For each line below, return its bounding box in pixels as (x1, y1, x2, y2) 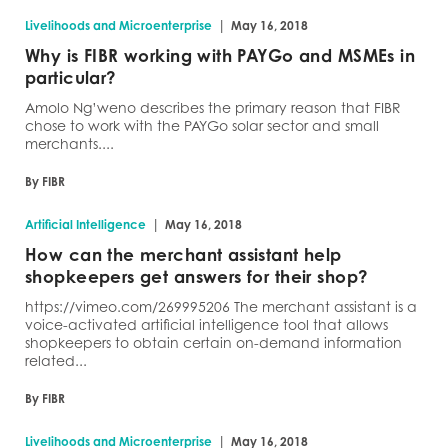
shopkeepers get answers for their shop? (25, 266, 369, 287)
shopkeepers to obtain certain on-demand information (25, 334, 402, 351)
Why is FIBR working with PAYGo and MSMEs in (25, 45, 416, 66)
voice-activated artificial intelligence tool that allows (25, 316, 388, 333)
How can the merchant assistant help (25, 244, 342, 265)
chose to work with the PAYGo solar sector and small (25, 117, 379, 134)
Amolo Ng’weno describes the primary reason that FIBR (25, 99, 401, 116)
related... (25, 352, 87, 369)
